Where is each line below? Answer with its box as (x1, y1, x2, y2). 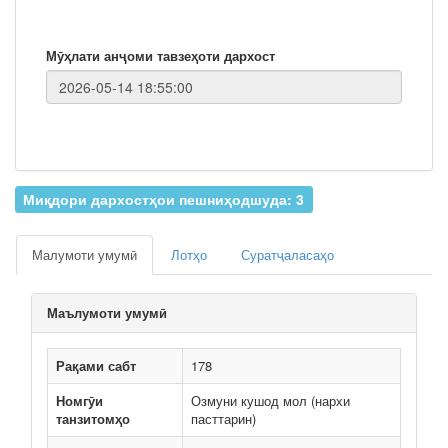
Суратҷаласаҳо (241, 245, 334, 264)
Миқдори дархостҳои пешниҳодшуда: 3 (23, 189, 305, 209)
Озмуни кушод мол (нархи (191, 391, 350, 410)
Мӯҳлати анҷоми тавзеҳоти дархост (46, 46, 275, 65)
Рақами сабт (56, 356, 136, 375)
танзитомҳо (56, 409, 130, 428)
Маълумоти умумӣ (47, 303, 167, 322)
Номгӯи (56, 391, 103, 410)
